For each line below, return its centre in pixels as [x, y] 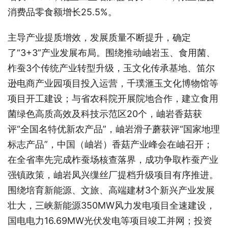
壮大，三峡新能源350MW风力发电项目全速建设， [111, 205]
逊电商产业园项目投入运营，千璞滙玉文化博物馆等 [113, 83]
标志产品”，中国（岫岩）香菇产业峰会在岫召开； [110, 144]
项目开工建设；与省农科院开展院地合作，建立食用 [113, 98]
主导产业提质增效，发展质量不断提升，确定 [99, 37]
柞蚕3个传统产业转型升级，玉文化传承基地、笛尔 [111, 68]
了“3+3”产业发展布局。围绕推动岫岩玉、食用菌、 [111, 52]
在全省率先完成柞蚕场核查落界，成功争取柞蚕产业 [113, 159]
